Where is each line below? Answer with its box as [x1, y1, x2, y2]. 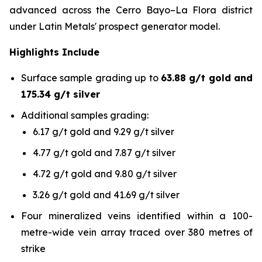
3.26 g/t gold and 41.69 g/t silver [33, 189, 180, 201]
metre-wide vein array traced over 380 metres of [21, 226, 253, 238]
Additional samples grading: [21, 109, 149, 121]
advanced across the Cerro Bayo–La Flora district [9, 4, 253, 16]
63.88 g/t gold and [160, 72, 253, 84]
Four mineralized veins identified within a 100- [21, 210, 253, 222]
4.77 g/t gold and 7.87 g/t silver [33, 147, 175, 158]
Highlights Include [9, 46, 99, 58]
